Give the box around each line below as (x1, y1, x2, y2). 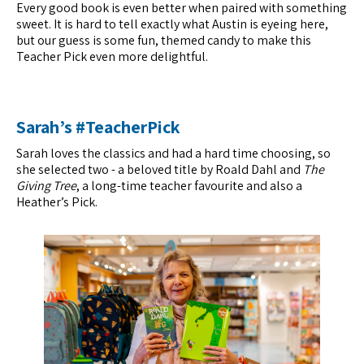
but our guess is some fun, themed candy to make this (16, 32, 311, 50)
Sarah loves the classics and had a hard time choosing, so (16, 145, 331, 162)
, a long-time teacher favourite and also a (76, 177, 302, 195)
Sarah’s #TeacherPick (16, 115, 180, 139)
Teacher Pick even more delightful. (16, 48, 208, 66)
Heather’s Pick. (16, 193, 97, 211)
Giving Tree (16, 177, 76, 195)
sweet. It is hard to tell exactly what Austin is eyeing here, (16, 15, 328, 33)
